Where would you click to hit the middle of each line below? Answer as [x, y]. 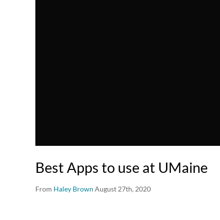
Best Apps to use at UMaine [122, 167]
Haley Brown [73, 189]
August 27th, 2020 [123, 189]
